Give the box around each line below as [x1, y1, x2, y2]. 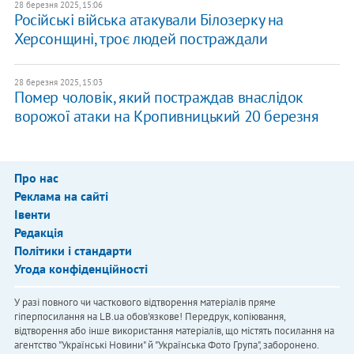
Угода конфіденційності [13, 261, 148, 277]
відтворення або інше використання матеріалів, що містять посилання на [13, 324, 334, 338]
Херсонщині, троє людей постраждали [13, 28, 268, 50]
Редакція [13, 224, 63, 241]
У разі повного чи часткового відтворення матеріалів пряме [13, 296, 276, 310]
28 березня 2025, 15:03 [13, 77, 103, 88]
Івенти [13, 206, 51, 223]
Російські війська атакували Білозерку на [13, 9, 284, 31]
